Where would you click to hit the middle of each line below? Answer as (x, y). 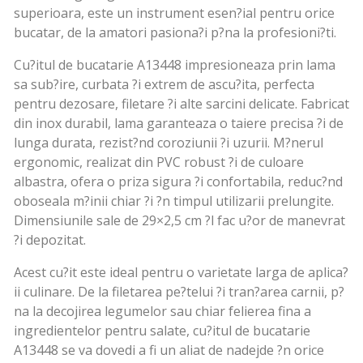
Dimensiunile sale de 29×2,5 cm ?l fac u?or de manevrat (179, 221)
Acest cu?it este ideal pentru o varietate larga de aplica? (181, 273)
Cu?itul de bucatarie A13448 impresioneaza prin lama (175, 65)
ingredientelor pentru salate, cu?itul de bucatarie (162, 331)
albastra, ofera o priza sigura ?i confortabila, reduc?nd (178, 182)
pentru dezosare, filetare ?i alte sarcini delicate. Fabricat (181, 104)
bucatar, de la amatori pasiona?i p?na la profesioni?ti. (175, 33)
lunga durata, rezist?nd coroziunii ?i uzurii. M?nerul (169, 143)
